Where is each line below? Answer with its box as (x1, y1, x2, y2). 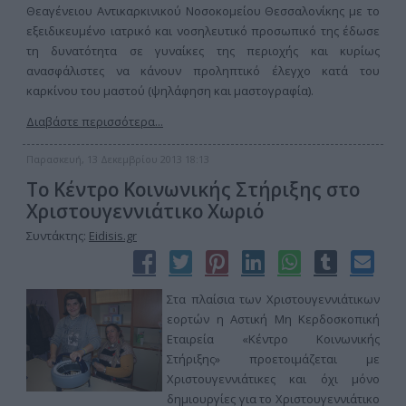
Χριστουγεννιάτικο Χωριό (26, 198, 264, 224)
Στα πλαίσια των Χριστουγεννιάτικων (167, 291, 380, 307)
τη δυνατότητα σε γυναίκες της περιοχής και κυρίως (26, 43, 380, 59)
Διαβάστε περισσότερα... (26, 113, 163, 130)
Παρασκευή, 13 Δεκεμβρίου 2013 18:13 (26, 152, 209, 166)
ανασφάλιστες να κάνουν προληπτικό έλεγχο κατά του (26, 63, 380, 79)
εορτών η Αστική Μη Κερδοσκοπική (167, 311, 380, 327)
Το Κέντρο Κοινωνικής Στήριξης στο (26, 177, 360, 202)
